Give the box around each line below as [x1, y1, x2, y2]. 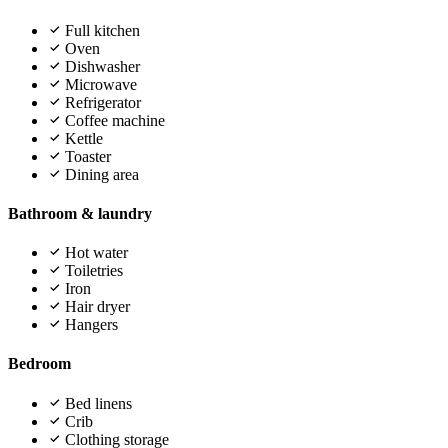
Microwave [65, 75, 137, 93]
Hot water [65, 244, 128, 262]
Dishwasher [65, 57, 140, 75]
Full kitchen [65, 21, 140, 39]
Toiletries [65, 262, 123, 280]
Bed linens [65, 394, 132, 412]
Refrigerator [65, 93, 141, 111]
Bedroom [8, 355, 71, 373]
